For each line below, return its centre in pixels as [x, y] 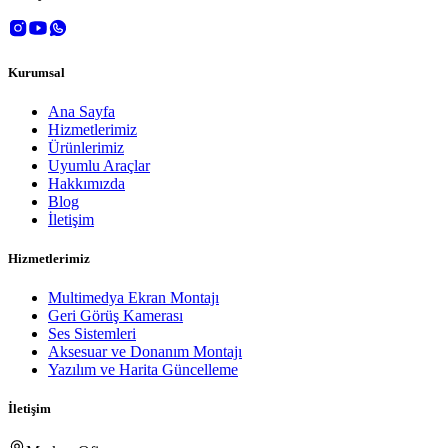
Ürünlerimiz [86, 147]
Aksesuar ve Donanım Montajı [145, 352]
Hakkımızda [86, 183]
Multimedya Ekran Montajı [133, 298]
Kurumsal [36, 72]
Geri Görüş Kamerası [115, 316]
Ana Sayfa [81, 111]
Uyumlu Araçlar [99, 165]
